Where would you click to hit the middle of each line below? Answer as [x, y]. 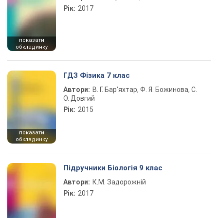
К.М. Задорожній [119, 182]
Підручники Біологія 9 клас [113, 168]
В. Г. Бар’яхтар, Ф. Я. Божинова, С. [145, 90]
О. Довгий [79, 98]
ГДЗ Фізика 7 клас [97, 75]
